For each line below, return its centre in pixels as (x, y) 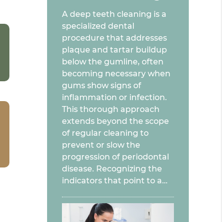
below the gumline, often (113, 61)
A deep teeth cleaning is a (114, 14)
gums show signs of (102, 85)
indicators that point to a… (115, 180)
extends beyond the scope (116, 121)
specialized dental (98, 26)
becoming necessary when (116, 73)
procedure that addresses (115, 38)
